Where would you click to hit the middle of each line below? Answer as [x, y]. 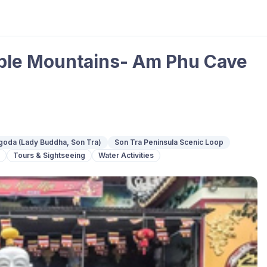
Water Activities [126, 155]
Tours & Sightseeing [49, 155]
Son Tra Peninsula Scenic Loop [169, 142]
